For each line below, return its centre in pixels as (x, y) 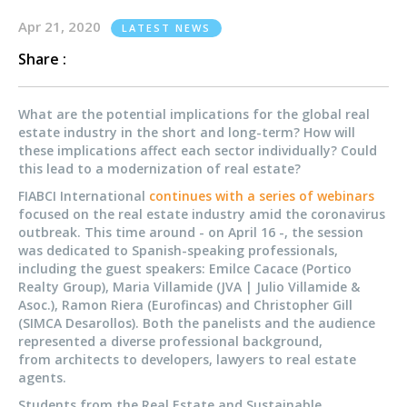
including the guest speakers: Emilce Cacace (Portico (185, 268)
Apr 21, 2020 (61, 26)
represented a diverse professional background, (170, 341)
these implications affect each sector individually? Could (198, 150)
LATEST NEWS (166, 28)
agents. (42, 377)
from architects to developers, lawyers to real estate (187, 359)
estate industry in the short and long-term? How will (187, 132)
